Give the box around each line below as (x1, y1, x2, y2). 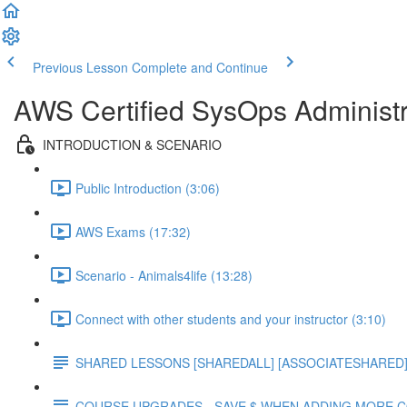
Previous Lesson (33, 58, 128, 76)
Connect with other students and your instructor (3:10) (75, 309, 386, 328)
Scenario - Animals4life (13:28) (75, 265, 253, 284)
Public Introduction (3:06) (75, 178, 220, 197)
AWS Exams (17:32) (75, 222, 191, 241)
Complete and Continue (132, 58, 268, 76)
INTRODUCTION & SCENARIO (43, 134, 222, 154)
